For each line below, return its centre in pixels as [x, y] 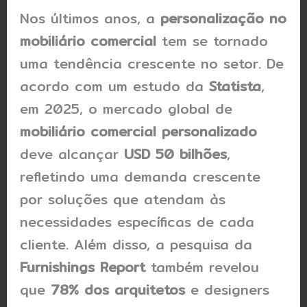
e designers [228, 289]
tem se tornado [212, 40]
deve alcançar [72, 153]
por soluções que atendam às [123, 199]
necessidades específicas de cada [137, 221]
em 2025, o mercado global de [126, 108]
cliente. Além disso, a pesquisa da [136, 244]
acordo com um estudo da [115, 86]
